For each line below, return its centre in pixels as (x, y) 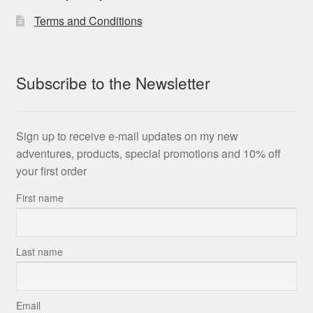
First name (39, 198)
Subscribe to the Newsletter (113, 83)
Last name (39, 252)
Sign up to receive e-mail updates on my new (127, 136)
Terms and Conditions (88, 20)
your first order (51, 171)
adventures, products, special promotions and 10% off (148, 154)
